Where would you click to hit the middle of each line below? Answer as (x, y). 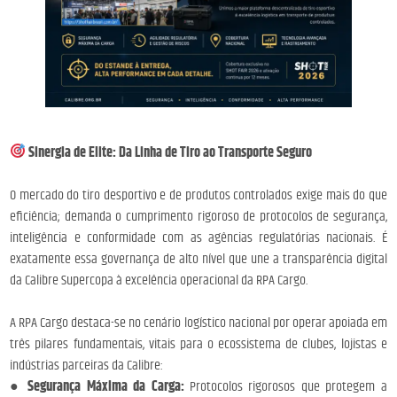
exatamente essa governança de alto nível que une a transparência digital (198, 259)
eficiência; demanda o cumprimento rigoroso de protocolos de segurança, (198, 216)
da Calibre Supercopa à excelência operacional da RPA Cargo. (159, 280)
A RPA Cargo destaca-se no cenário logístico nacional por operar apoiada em (198, 323)
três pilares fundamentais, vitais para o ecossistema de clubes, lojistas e (198, 344)
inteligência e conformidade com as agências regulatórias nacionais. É (198, 237)
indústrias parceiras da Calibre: (87, 365)
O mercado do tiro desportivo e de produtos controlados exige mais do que (198, 195)
